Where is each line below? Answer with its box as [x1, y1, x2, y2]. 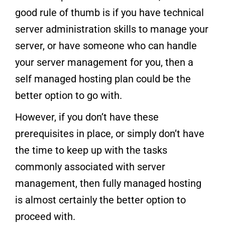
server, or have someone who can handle [15, 39, 197, 52]
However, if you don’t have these [15, 110, 159, 123]
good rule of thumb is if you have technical [15, 6, 204, 19]
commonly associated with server [15, 160, 165, 173]
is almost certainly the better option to [15, 193, 186, 206]
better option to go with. [15, 89, 122, 101]
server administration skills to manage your [15, 23, 208, 35]
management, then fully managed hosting [15, 177, 201, 189]
